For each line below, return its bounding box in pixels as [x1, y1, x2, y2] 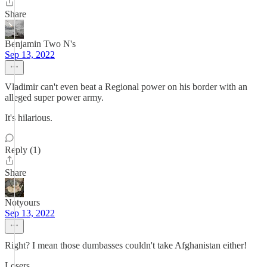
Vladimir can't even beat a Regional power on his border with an [5, 82, 247, 92]
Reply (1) [5, 145, 41, 155]
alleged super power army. [5, 92, 104, 103]
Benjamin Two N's [5, 39, 76, 49]
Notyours [5, 197, 40, 207]
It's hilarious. [5, 113, 52, 123]
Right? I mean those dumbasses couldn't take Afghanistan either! [5, 240, 247, 250]
